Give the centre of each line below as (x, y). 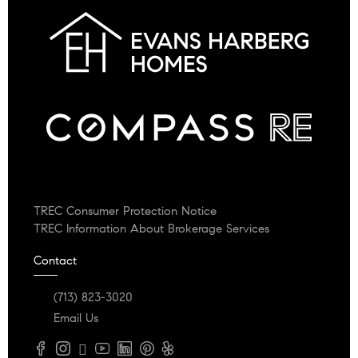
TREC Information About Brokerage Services (151, 228)
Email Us (76, 318)
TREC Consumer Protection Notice (125, 211)
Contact (55, 260)
